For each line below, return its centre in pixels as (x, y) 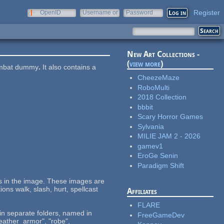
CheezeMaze (159, 78)
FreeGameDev (161, 215)
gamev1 (150, 146)
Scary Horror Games (170, 117)
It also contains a (69, 67)
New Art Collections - (163, 54)
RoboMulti (154, 87)
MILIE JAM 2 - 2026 (169, 136)
